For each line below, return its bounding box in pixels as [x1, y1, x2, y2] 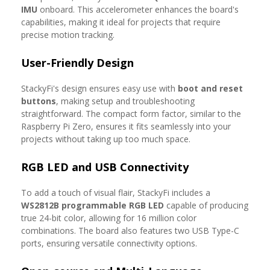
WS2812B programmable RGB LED [21, 199, 164, 211]
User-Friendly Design [21, 55, 134, 70]
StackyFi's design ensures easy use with [21, 83, 178, 94]
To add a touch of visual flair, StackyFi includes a [21, 187, 210, 198]
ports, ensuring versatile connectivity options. [21, 237, 197, 249]
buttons [21, 95, 56, 107]
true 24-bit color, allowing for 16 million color [21, 212, 196, 224]
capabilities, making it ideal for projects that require [21, 16, 221, 28]
